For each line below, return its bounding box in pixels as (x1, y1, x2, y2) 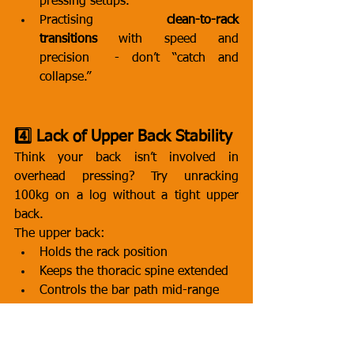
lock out (40, 322, 84, 335)
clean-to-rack (167, 14, 239, 27)
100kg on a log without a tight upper (14, 190, 239, 202)
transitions (40, 33, 97, 46)
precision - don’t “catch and (40, 52, 239, 65)
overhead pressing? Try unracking (14, 171, 239, 183)
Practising (40, 14, 167, 27)
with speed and (97, 33, 239, 46)
